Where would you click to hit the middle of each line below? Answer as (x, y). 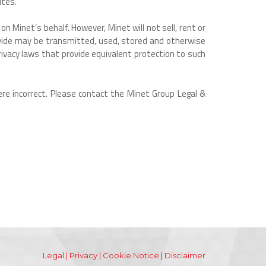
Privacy (83, 255)
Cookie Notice (131, 255)
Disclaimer (185, 255)
